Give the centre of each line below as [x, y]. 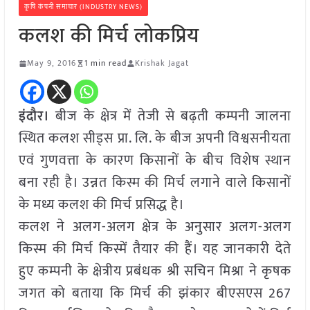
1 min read [105, 63]
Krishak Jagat [162, 63]
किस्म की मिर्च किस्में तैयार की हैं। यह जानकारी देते [155, 249]
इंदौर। [34, 117]
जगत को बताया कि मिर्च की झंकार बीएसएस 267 [155, 294]
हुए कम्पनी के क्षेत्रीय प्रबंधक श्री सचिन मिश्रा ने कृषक [155, 272]
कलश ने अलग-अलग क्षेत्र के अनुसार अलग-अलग [155, 227]
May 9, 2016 [51, 63]
